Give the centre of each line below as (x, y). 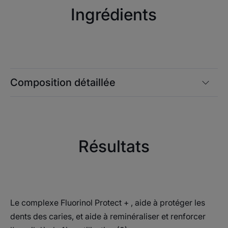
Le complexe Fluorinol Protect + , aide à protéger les (108, 202)
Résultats (114, 146)
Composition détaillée (63, 82)
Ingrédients (114, 14)
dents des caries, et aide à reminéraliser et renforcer (108, 216)
